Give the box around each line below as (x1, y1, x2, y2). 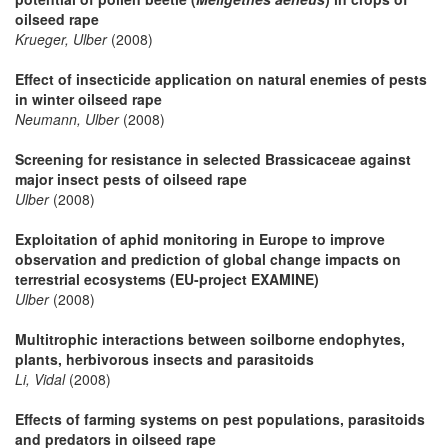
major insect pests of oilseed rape (15, 168, 247, 189)
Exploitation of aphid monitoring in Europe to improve (15, 228, 385, 249)
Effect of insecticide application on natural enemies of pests (15, 68, 427, 89)
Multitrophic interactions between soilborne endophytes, (15, 328, 405, 349)
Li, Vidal (15, 368, 65, 389)
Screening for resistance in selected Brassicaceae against (15, 148, 411, 169)
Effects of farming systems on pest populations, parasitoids (15, 408, 425, 429)
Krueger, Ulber (15, 28, 107, 49)
